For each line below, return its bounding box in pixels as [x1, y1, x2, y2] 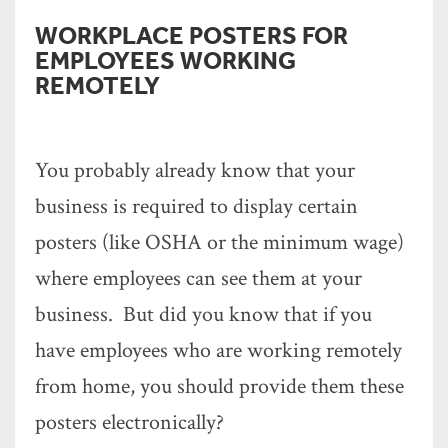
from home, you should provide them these [35, 372, 404, 401]
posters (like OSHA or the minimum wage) [35, 228, 404, 257]
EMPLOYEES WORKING [35, 44, 296, 75]
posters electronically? [35, 408, 224, 437]
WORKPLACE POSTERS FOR [35, 19, 348, 50]
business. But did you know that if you [35, 300, 372, 329]
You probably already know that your [35, 156, 355, 185]
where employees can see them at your [35, 264, 362, 293]
